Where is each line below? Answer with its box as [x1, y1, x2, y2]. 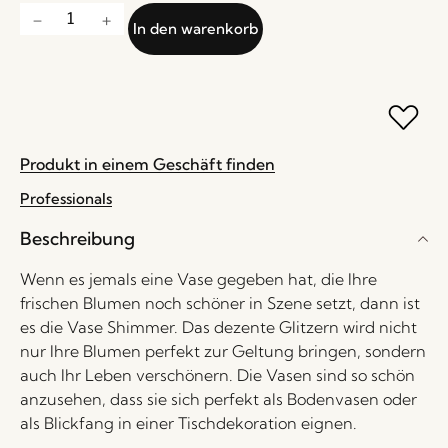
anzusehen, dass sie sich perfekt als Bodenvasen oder [20, 389, 417, 409]
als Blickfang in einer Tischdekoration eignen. [20, 413, 357, 433]
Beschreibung [20, 227, 135, 250]
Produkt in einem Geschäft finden [20, 154, 275, 174]
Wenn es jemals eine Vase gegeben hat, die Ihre [20, 269, 377, 289]
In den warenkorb [133, 19, 258, 38]
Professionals [20, 189, 112, 208]
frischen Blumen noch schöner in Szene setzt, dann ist [20, 293, 420, 313]
